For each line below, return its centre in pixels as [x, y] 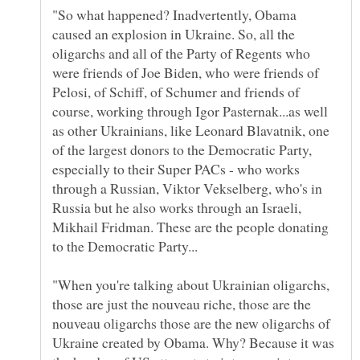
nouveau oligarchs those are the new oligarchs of [191, 323]
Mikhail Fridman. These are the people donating [190, 227]
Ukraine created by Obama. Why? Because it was [193, 343]
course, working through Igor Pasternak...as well [190, 111]
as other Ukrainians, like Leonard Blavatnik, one [191, 131]
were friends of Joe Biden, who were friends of [186, 73]
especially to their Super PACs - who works [176, 169]
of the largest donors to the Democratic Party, [182, 150]
